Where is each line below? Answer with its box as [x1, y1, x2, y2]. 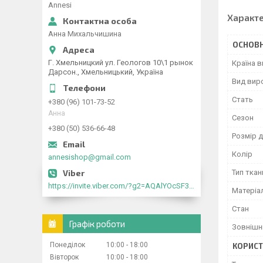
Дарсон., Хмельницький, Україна [48, 68, 163, 76]
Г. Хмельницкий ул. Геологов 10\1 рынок [48, 58, 193, 67]
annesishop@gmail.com [48, 153, 131, 161]
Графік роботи [69, 218, 125, 229]
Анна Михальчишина [48, 29, 122, 38]
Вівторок [50, 253, 79, 261]
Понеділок [50, 241, 85, 249]
